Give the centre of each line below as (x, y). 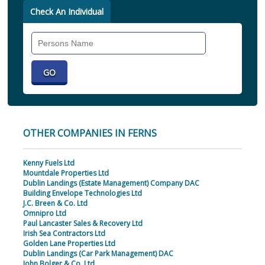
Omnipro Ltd (44, 214)
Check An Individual (67, 12)
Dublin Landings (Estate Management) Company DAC (111, 183)
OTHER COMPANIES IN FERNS (90, 133)
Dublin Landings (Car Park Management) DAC (98, 254)
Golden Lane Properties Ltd (69, 244)
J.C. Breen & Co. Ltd (55, 203)
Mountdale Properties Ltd (66, 173)
